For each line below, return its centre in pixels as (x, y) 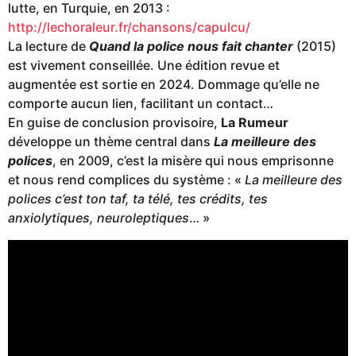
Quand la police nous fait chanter (191, 46)
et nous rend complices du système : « (126, 180)
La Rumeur (255, 123)
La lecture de (48, 46)
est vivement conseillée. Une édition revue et (144, 66)
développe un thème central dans (111, 142)
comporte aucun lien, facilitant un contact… (141, 104)
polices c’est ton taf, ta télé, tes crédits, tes (138, 199)
